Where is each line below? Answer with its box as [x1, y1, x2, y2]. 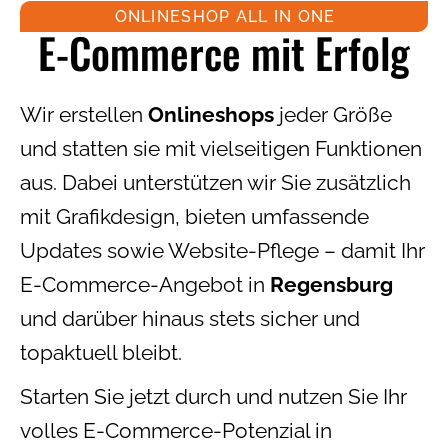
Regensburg [270, 271, 393, 297]
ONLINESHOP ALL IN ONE [114, 6, 336, 26]
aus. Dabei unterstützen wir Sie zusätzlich [20, 169, 411, 195]
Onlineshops [148, 101, 274, 127]
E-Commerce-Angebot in [20, 271, 270, 297]
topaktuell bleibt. [20, 339, 182, 365]
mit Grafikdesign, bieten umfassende [20, 203, 369, 229]
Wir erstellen [20, 101, 148, 127]
